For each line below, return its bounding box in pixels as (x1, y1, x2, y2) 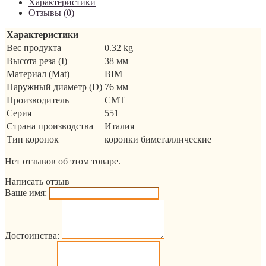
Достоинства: (5, 230, 59, 240)
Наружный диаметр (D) (7, 81, 102, 92)
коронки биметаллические (104, 134, 211, 144)
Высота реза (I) (7, 55, 67, 66)
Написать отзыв (5, 176, 69, 186)
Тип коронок (7, 134, 59, 144)
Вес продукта (7, 42, 61, 53)
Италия (104, 121, 134, 131)
